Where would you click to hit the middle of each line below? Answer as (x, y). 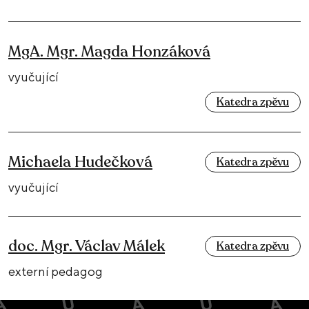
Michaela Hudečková (80, 162)
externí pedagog (56, 271)
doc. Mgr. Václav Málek (87, 246)
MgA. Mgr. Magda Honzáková (109, 51)
